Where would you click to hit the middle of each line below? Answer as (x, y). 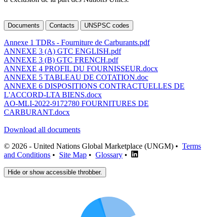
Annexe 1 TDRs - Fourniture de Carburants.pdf (77, 42)
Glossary (109, 155)
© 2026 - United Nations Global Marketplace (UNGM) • (92, 146)
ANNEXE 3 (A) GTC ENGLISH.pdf (62, 51)
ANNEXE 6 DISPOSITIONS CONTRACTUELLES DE (94, 86)
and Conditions (27, 155)
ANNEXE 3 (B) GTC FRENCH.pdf (61, 60)
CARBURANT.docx (37, 112)
